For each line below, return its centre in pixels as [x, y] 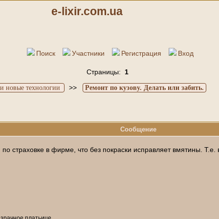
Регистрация [141, 53]
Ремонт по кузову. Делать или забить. [144, 88]
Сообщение [138, 129]
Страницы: [105, 72]
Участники [88, 53]
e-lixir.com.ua [87, 11]
